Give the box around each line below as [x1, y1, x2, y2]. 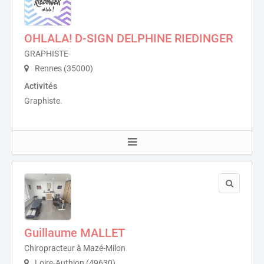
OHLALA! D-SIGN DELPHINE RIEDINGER [24, 31, 233, 46]
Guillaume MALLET [24, 226, 125, 240]
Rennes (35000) [33, 64, 93, 74]
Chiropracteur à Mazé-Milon [24, 243, 126, 253]
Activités [24, 81, 57, 91]
